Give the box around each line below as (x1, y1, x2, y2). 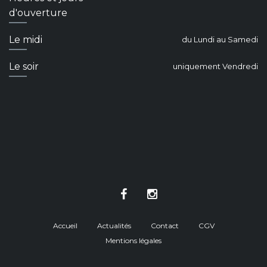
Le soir (9, 61, 39, 73)
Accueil (52, 221, 77, 231)
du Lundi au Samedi (182, 35, 258, 45)
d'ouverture (9, 7, 67, 19)
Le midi (9, 34, 42, 46)
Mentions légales (105, 236, 162, 246)
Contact (150, 221, 179, 231)
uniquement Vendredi (173, 61, 258, 72)
